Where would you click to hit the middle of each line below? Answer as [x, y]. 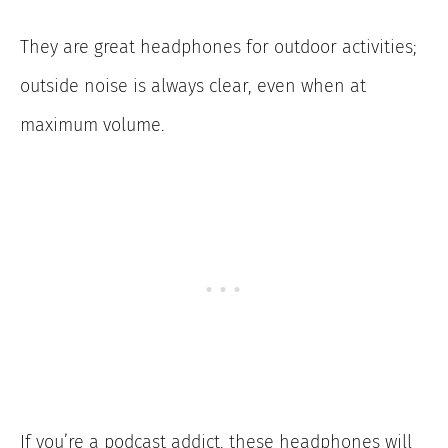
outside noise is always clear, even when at [193, 86]
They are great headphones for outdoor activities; [218, 47]
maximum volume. [92, 125]
